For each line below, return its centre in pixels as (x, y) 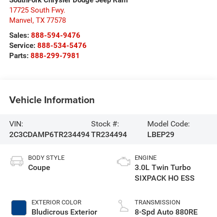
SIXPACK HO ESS (165, 178)
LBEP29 (161, 134)
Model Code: (168, 124)
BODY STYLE (46, 157)
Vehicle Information (52, 100)
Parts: (20, 55)
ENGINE (146, 157)
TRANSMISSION (157, 202)
